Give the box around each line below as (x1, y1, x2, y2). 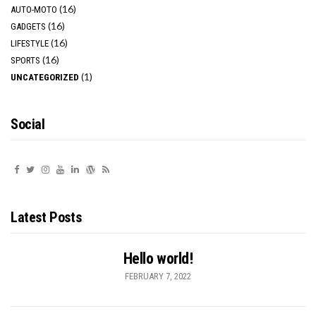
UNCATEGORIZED (11, 72, 79, 83)
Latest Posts (11, 209, 82, 226)
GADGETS (11, 21, 46, 32)
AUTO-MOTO (11, 4, 57, 16)
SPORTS (11, 55, 40, 66)
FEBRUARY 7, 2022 (125, 271, 191, 282)
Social (11, 116, 45, 133)
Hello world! (123, 250, 193, 268)
